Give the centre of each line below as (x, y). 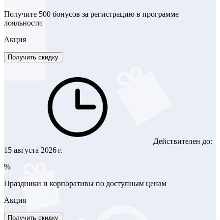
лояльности (23, 23)
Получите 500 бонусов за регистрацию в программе (91, 14)
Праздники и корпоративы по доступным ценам (85, 183)
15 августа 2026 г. (33, 150)
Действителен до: (182, 141)
